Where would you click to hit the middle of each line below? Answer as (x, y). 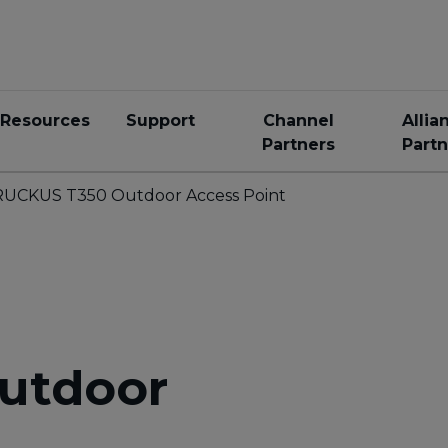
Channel (298, 120)
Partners (298, 144)
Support (160, 120)
